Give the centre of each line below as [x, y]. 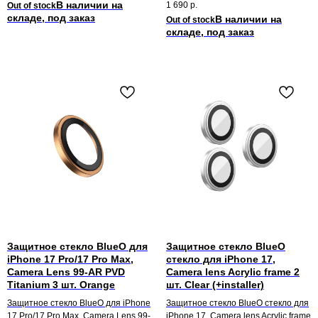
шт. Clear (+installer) [215, 285]
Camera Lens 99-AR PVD [66, 272]
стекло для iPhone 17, [221, 259]
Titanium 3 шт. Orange [61, 285]
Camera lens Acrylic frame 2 [233, 272]
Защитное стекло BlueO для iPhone [79, 303]
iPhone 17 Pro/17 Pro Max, [70, 259]
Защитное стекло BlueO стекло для [237, 303]
